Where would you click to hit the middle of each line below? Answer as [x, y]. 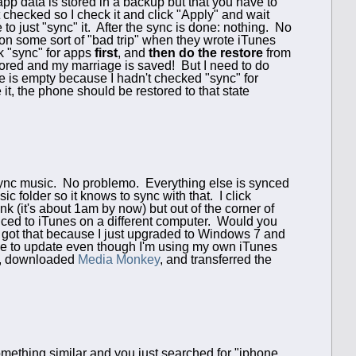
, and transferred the [216, 259]
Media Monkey [119, 259]
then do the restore [206, 52]
